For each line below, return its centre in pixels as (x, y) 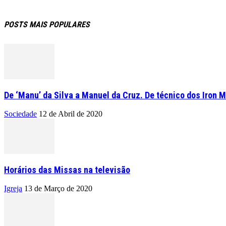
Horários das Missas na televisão (67, 169)
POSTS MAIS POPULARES (47, 24)
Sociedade (20, 114)
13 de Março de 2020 (58, 188)
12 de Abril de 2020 (71, 114)
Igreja (13, 188)
